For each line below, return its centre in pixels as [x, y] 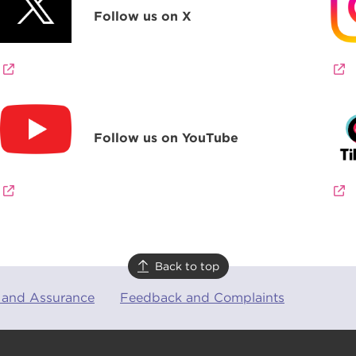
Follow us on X [143, 16]
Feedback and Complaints [202, 298]
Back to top [187, 266]
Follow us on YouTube [166, 138]
